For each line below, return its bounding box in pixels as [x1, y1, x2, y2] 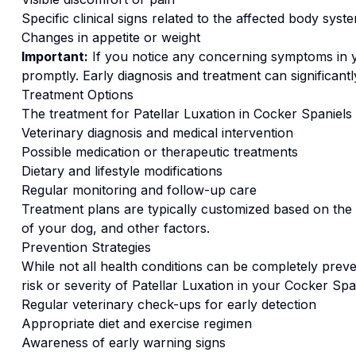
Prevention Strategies [21, 239, 151, 255]
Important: [21, 48, 88, 64]
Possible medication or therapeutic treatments [21, 144, 298, 160]
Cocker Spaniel [253, 106, 346, 122]
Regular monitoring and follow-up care [21, 182, 257, 198]
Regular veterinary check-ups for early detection [21, 296, 316, 312]
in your [233, 277, 284, 293]
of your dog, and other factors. [21, 220, 210, 236]
